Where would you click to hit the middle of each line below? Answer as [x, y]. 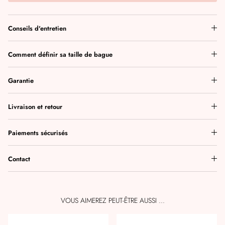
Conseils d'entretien [37, 29]
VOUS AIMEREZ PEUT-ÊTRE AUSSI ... [113, 201]
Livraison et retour [35, 107]
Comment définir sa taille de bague [60, 55]
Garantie [21, 81]
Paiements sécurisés [38, 133]
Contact [19, 159]
